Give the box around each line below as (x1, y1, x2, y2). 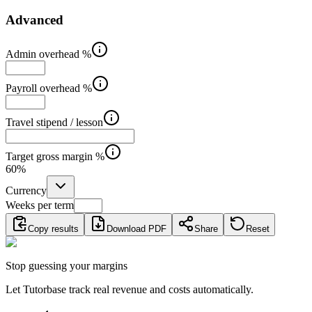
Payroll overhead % (6, 82, 92, 95)
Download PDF (107, 224, 166, 235)
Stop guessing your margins (6, 260, 127, 272)
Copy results (28, 224, 79, 235)
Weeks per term (6, 199, 74, 212)
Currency (6, 185, 47, 197)
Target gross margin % (6, 150, 104, 163)
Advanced (6, 13, 63, 28)
